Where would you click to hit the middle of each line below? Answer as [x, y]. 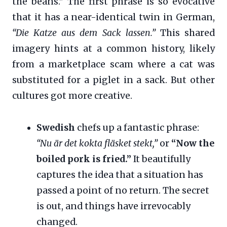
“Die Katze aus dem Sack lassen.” [84, 33]
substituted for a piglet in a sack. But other [113, 80]
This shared [185, 33]
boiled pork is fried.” [84, 159]
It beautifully [161, 159]
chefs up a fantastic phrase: [137, 128]
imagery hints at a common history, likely [113, 49]
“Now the [193, 144]
